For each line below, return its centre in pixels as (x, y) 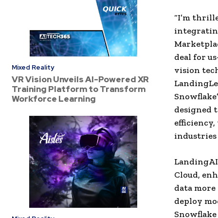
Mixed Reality (33, 68)
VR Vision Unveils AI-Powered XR (80, 80)
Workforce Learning (54, 99)
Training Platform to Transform (79, 89)
